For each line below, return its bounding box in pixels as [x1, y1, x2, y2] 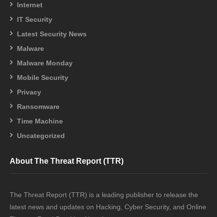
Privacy [17, 88, 41, 96]
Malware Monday [17, 59, 73, 67]
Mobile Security [17, 73, 68, 81]
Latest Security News [17, 30, 87, 38]
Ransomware [17, 102, 60, 110]
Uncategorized [17, 131, 65, 139]
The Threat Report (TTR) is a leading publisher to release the [10, 190, 198, 199]
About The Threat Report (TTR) [10, 156, 124, 165]
